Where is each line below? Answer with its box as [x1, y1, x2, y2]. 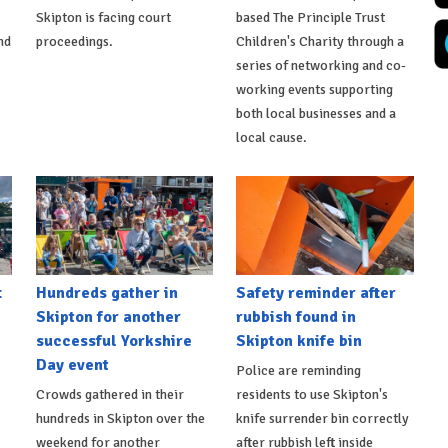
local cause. [236, 128, 308, 146]
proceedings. [35, 32, 113, 50]
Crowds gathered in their [35, 386, 184, 404]
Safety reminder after [236, 283, 397, 304]
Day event [35, 355, 109, 376]
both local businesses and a [236, 104, 397, 122]
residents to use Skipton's [236, 386, 389, 404]
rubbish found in [236, 307, 357, 328]
